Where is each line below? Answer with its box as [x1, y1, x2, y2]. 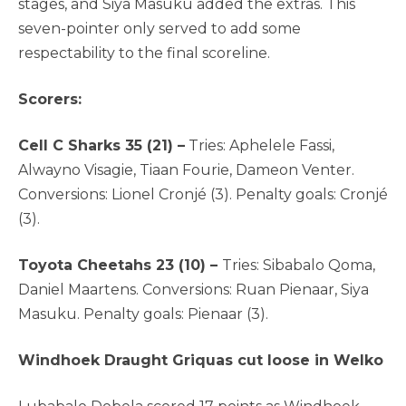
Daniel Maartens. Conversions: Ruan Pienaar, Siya [18, 281, 369, 299]
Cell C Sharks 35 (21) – [18, 137, 185, 155]
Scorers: [18, 91, 82, 109]
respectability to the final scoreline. [18, 44, 270, 63]
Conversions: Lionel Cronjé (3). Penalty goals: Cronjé [18, 186, 388, 204]
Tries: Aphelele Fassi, [185, 137, 334, 155]
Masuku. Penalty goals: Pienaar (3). [18, 305, 268, 324]
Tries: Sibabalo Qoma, [222, 256, 375, 275]
